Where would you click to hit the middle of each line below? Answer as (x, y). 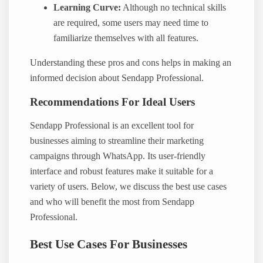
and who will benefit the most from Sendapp (112, 202)
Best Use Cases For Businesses (109, 244)
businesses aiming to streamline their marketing (117, 141)
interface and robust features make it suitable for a (122, 172)
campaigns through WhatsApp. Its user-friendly (118, 156)
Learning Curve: (87, 7)
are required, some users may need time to (131, 23)
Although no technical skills (174, 7)
